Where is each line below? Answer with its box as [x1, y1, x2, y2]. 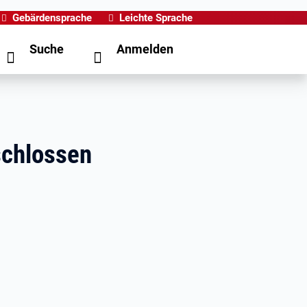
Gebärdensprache [12, 12, 92, 24]
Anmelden [116, 42, 173, 56]
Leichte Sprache [119, 12, 193, 24]
